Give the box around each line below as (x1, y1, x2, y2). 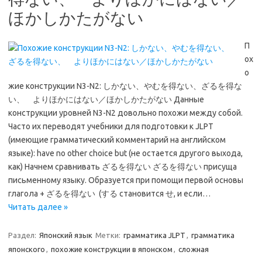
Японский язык (39, 231, 92, 239)
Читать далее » (8, 202, 68, 212)
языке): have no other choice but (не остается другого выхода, (8, 149, 243, 158)
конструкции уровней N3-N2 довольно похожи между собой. (8, 108, 243, 118)
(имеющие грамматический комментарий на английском (8, 135, 226, 144)
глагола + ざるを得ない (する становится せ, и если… (8, 189, 211, 198)
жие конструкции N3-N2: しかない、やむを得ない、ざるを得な (8, 81, 242, 91)
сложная (178, 245, 209, 253)
